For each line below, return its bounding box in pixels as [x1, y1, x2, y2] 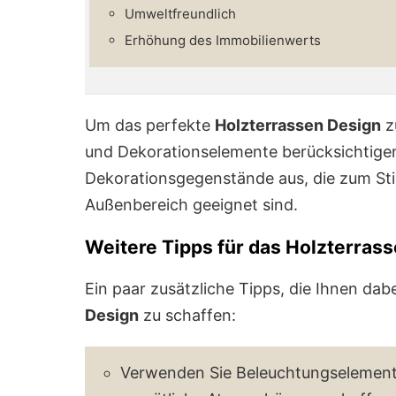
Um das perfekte [85, 115, 215, 134]
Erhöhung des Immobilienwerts [125, 31, 321, 49]
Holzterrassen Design [215, 115, 381, 134]
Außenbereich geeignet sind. [85, 194, 298, 214]
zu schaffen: [139, 305, 236, 324]
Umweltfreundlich [125, 4, 236, 22]
